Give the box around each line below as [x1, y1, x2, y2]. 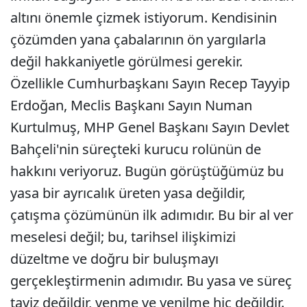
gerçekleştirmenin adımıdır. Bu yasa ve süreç [10, 271, 292, 290]
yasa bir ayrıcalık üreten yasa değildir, [10, 184, 245, 202]
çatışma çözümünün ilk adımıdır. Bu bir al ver [10, 206, 293, 224]
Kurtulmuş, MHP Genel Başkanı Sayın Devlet [10, 118, 289, 136]
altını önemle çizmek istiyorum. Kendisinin [10, 8, 277, 27]
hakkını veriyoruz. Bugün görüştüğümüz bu [10, 162, 284, 180]
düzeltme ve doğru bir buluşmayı [10, 249, 219, 268]
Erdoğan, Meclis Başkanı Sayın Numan [10, 96, 252, 114]
